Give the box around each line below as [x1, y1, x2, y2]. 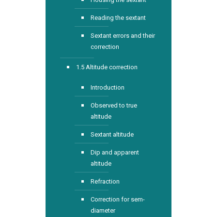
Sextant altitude [91, 131, 134, 138]
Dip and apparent [91, 149, 139, 156]
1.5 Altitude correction [76, 63, 138, 71]
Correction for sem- [91, 196, 145, 203]
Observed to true [91, 102, 137, 109]
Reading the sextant [91, 14, 146, 21]
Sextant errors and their [91, 32, 155, 39]
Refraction [91, 178, 120, 185]
